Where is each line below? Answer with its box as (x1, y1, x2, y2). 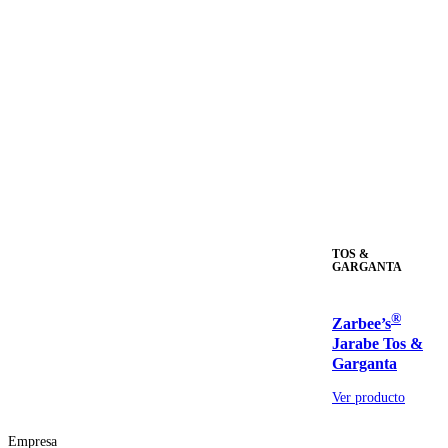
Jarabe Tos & (332, 333, 423, 353)
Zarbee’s (332, 313, 391, 333)
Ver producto (332, 389, 405, 405)
